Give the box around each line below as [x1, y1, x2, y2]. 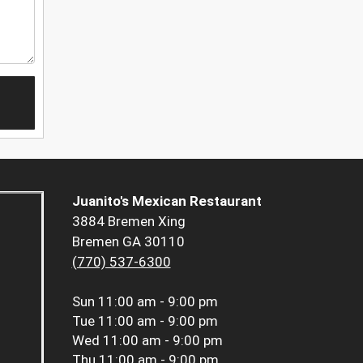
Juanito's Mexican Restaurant [71, 193, 262, 210]
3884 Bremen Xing [71, 213, 186, 230]
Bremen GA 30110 [71, 233, 185, 250]
